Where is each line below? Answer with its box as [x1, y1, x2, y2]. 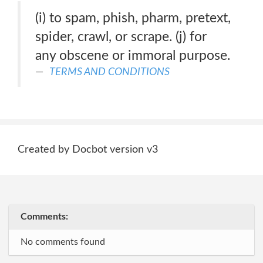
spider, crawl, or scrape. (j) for [35, 30, 207, 43]
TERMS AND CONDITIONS [49, 66, 170, 77]
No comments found [21, 237, 105, 247]
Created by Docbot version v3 [18, 144, 158, 155]
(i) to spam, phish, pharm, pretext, [35, 11, 231, 25]
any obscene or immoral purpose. [35, 49, 230, 62]
